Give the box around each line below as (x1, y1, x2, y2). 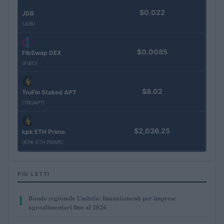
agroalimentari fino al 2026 (28, 201, 106, 211)
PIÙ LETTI (17, 170, 50, 177)
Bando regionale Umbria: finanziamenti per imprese (28, 192, 176, 202)
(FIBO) (22, 60, 38, 66)
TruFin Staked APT (22, 88, 76, 96)
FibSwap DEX (22, 49, 61, 57)
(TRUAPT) (22, 99, 45, 106)
